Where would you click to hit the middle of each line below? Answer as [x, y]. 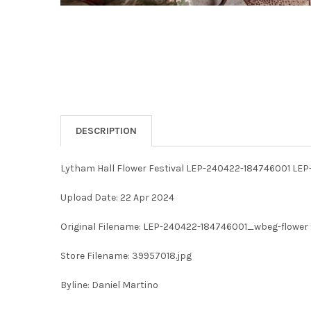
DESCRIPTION [106, 131]
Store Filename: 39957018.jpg [126, 255]
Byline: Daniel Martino [109, 285]
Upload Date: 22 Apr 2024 [117, 197]
